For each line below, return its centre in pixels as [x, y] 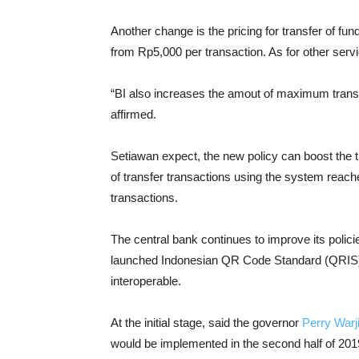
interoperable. [146, 281]
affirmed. [133, 114]
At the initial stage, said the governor [206, 323]
